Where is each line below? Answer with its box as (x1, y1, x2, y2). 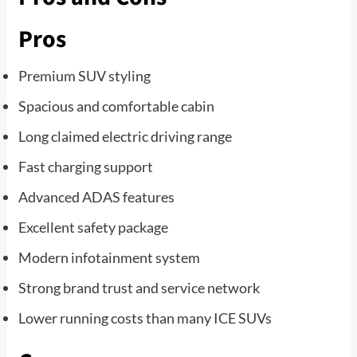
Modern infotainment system (18, 248, 200, 266)
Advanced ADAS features (18, 187, 175, 206)
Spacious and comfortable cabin (18, 96, 214, 115)
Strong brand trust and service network (18, 278, 260, 296)
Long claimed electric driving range (18, 127, 232, 145)
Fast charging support (18, 157, 153, 175)
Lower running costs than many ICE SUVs (18, 308, 272, 327)
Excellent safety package (18, 218, 168, 236)
